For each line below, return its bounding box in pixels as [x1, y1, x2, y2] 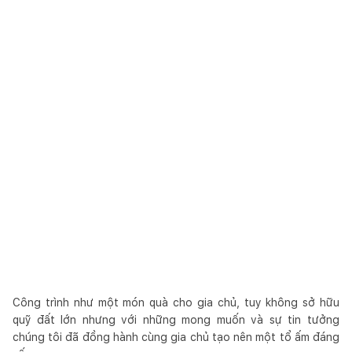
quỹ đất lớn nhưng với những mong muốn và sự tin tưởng [13, 313, 339, 326]
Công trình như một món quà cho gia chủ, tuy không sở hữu [13, 295, 339, 309]
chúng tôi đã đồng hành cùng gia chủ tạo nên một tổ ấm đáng [13, 330, 339, 343]
